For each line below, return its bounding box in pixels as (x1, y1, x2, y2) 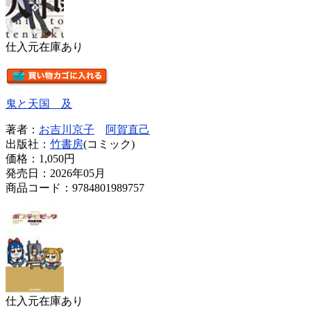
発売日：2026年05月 (6, 167, 106, 179)
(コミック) (83, 137, 135, 150)
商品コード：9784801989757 (6, 181, 144, 194)
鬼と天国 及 (6, 97, 72, 110)
